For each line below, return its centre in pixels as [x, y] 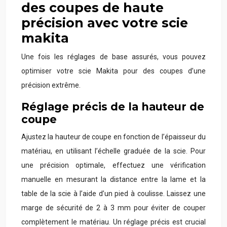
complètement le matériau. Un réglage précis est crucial [113, 222]
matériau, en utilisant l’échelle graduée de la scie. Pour [113, 151]
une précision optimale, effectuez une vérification [113, 165]
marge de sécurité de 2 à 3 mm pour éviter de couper [113, 208]
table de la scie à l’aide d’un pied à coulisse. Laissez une [113, 194]
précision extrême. [51, 85]
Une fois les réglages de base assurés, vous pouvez [113, 57]
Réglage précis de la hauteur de [113, 107]
